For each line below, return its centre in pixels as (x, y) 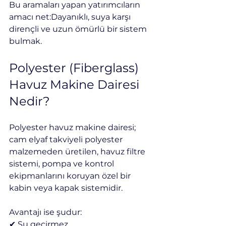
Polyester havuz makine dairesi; (73, 127)
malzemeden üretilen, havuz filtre (78, 151)
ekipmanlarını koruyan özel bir (71, 176)
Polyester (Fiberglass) (75, 68)
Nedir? (30, 101)
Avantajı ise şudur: (45, 212)
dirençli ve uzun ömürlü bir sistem (79, 29)
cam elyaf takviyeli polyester (67, 139)
